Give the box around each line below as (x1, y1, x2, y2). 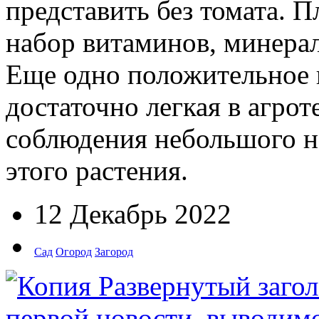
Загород (95, 245, 133, 258)
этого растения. (6, 155, 188, 186)
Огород (56, 245, 92, 258)
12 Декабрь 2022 (34, 198, 231, 229)
